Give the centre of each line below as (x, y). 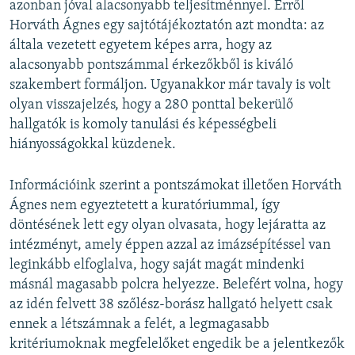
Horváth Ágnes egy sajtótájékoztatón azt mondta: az (167, 26)
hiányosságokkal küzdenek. (93, 145)
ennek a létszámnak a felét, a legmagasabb (139, 325)
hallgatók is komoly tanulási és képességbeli (143, 125)
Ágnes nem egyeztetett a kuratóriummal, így (145, 206)
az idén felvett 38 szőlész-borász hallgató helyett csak (171, 305)
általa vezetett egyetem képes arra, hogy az (141, 46)
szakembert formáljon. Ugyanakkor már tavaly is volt (170, 86)
